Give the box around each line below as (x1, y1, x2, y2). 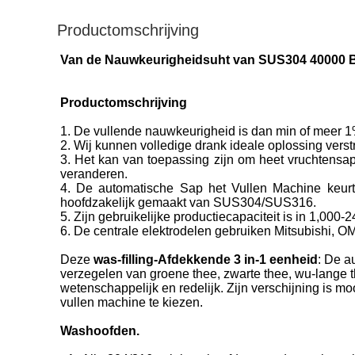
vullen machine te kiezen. (60, 296, 203, 310)
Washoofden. (60, 324, 139, 338)
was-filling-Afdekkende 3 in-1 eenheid (94, 253, 318, 267)
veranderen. (60, 167, 128, 181)
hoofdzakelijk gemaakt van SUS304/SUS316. (60, 196, 316, 210)
